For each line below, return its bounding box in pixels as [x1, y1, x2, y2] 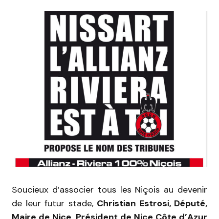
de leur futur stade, [12, 197, 97, 209]
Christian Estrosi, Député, [97, 197, 207, 209]
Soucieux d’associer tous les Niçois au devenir [12, 183, 207, 196]
